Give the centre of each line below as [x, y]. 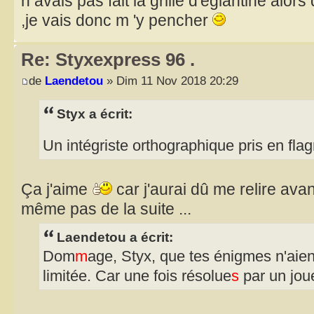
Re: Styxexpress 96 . [108, 60]
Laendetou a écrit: [115, 237]
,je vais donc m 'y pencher [117, 21]
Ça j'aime [56, 189]
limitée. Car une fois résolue [137, 277]
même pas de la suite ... [106, 209]
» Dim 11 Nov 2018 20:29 [171, 80]
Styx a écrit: [95, 113]
